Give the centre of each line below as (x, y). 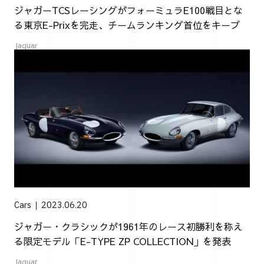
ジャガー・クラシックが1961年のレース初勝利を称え (128, 226)
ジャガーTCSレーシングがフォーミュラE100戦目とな (128, 10)
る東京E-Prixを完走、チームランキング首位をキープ (127, 25)
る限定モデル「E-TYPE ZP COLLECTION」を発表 (123, 241)
